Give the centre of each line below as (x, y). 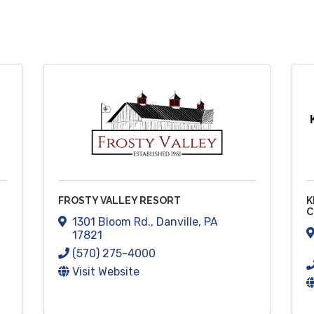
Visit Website (106, 271)
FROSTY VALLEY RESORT (120, 200)
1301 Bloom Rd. (112, 221)
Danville (178, 221)
